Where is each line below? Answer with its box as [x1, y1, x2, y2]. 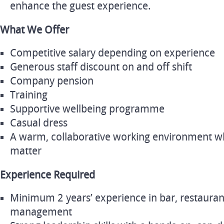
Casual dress [10, 117, 67, 129]
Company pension [10, 75, 93, 87]
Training [10, 89, 47, 101]
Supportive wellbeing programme [10, 103, 164, 115]
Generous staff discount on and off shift [10, 61, 192, 73]
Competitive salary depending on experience [10, 47, 215, 59]
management [10, 206, 72, 218]
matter [10, 145, 41, 157]
